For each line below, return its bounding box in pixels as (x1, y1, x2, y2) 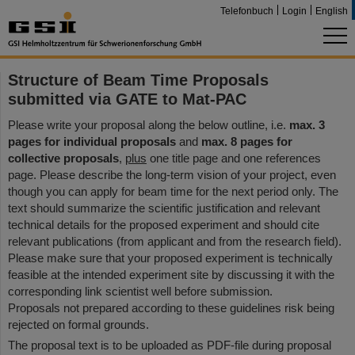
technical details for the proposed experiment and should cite (8, 218, 319, 231)
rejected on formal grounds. (8, 318, 149, 331)
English (315, 6, 348, 17)
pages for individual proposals (8, 135, 179, 148)
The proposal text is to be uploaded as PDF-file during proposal (8, 338, 331, 352)
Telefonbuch (220, 6, 273, 17)
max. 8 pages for (201, 135, 292, 148)
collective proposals (8, 151, 119, 165)
